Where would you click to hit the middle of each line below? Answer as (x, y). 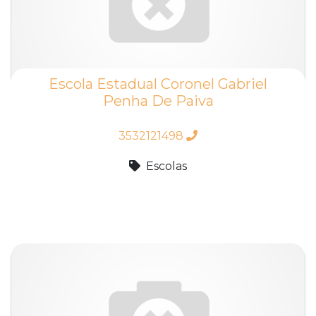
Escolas (166, 166)
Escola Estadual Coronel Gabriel (158, 84)
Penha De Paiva (158, 101)
